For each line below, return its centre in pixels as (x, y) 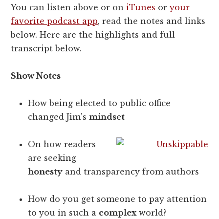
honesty (45, 172)
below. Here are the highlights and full (93, 35)
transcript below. (46, 49)
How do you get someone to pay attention (118, 199)
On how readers (62, 144)
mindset (107, 117)
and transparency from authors (131, 172)
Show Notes (36, 76)
